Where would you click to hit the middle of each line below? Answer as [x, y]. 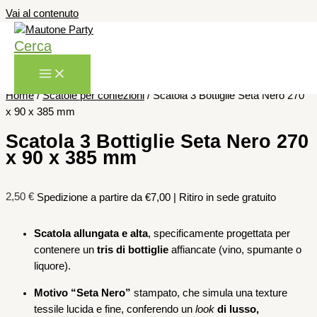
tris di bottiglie [133, 250]
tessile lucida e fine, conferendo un [115, 309]
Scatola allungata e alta [91, 234]
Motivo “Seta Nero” [82, 293]
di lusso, [238, 309]
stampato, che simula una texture [209, 293]
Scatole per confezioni [93, 96]
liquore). [52, 266]
